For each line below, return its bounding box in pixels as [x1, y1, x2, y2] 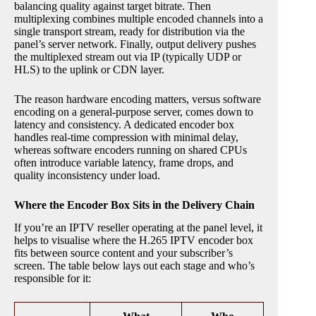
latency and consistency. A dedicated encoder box [14, 118, 234, 130]
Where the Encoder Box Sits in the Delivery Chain [14, 198, 255, 211]
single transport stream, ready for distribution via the [14, 25, 245, 37]
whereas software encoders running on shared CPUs [14, 143, 247, 156]
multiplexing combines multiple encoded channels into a [14, 12, 263, 25]
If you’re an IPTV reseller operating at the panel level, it [14, 221, 262, 234]
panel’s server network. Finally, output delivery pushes [14, 37, 256, 50]
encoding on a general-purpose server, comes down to [14, 105, 253, 118]
